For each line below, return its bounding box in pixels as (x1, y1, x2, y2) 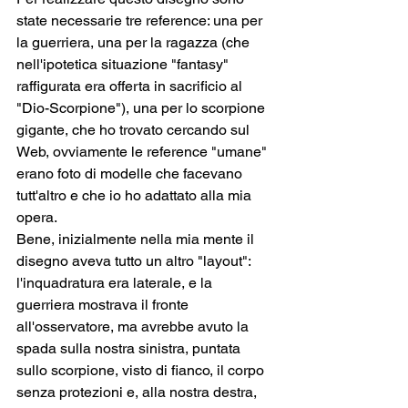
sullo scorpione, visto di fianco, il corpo (16, 361, 268, 379)
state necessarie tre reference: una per (16, 11, 266, 29)
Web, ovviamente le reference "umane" (16, 142, 270, 160)
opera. (16, 208, 57, 226)
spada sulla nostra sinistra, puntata (16, 339, 244, 357)
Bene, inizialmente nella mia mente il (16, 229, 258, 248)
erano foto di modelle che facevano (16, 164, 246, 182)
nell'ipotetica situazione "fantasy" (16, 55, 232, 73)
